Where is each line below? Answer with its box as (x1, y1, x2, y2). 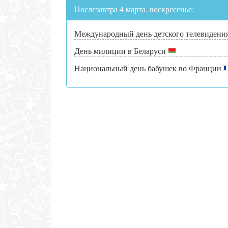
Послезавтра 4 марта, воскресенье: (74, 3, 194, 14)
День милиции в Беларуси (74, 45, 168, 56)
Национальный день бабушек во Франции (74, 62, 223, 73)
